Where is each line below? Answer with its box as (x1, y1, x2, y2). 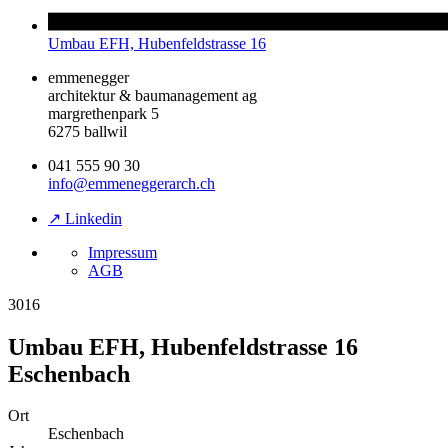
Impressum (88, 243, 157, 261)
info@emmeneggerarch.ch (48, 174, 215, 192)
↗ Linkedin (48, 209, 122, 227)
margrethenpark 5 (48, 104, 159, 122)
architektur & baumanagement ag (48, 86, 257, 104)
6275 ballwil (48, 122, 127, 140)
